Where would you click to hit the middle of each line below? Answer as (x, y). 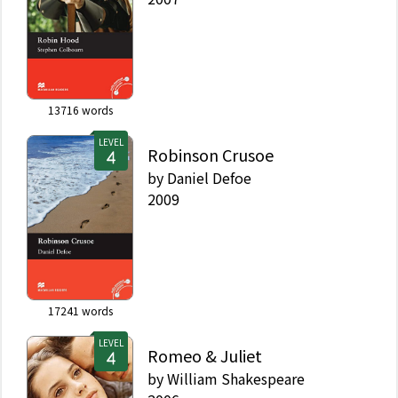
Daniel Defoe (209, 177)
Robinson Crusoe (211, 154)
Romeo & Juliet (205, 355)
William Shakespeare (236, 378)
